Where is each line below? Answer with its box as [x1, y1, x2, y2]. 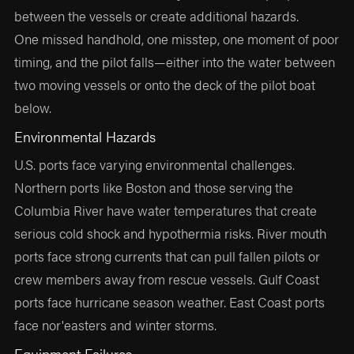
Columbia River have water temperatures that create [14, 200, 318, 220]
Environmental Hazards [14, 126, 156, 147]
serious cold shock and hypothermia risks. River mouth [14, 223, 327, 243]
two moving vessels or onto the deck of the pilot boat [14, 75, 316, 95]
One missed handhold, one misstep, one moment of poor [14, 29, 340, 49]
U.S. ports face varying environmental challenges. [14, 154, 296, 174]
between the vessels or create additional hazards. [14, 6, 299, 26]
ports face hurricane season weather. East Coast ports [14, 292, 326, 311]
